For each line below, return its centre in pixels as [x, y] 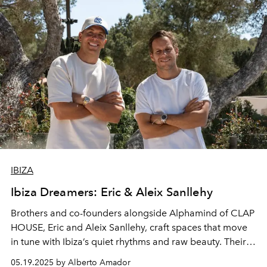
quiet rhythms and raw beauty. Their [167, 242]
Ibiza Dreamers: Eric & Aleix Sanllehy [112, 192]
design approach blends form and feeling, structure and [132, 256]
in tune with [37, 242]
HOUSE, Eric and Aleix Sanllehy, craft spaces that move [129, 228]
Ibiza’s [76, 242]
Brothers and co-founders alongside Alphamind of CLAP [133, 213]
